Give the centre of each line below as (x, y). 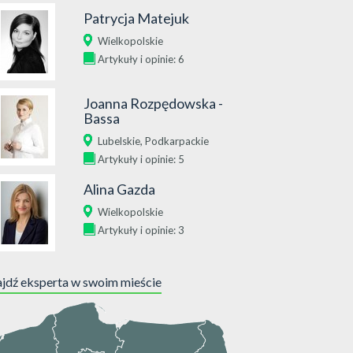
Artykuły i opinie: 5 (141, 159)
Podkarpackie (177, 141)
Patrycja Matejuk (136, 18)
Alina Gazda (119, 189)
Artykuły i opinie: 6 (141, 59)
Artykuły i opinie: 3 (141, 230)
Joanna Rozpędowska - (153, 103)
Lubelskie (119, 141)
